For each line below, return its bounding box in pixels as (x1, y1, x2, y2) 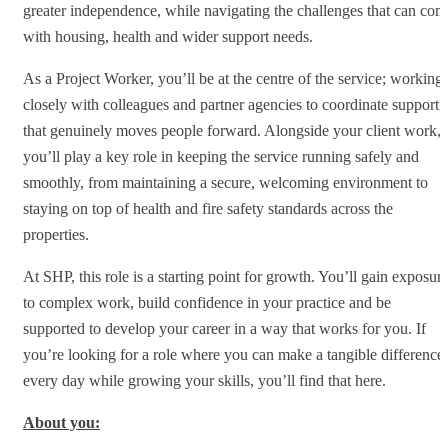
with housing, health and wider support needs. (23, 27, 313, 45)
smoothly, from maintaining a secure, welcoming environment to (23, 173, 428, 191)
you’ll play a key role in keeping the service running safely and (23, 147, 419, 165)
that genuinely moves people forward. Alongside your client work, (23, 121, 441, 139)
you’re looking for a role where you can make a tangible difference (23, 345, 444, 363)
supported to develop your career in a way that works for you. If (23, 319, 426, 337)
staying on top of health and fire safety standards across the (23, 199, 393, 217)
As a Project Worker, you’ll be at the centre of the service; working (23, 69, 443, 87)
